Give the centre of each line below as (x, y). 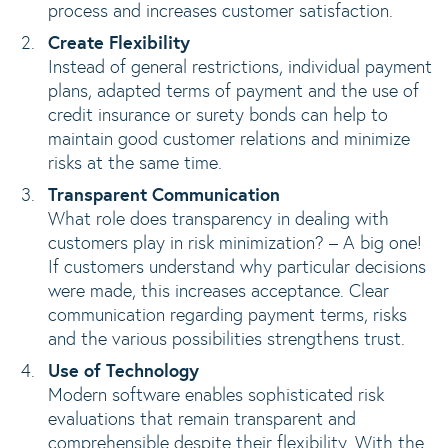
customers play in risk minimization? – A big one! (235, 244)
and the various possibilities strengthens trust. (226, 340)
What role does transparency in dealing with (218, 220)
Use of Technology (126, 372)
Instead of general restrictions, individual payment (240, 68)
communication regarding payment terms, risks (227, 316)
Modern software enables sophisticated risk (216, 396)
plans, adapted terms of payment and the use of (233, 92)
